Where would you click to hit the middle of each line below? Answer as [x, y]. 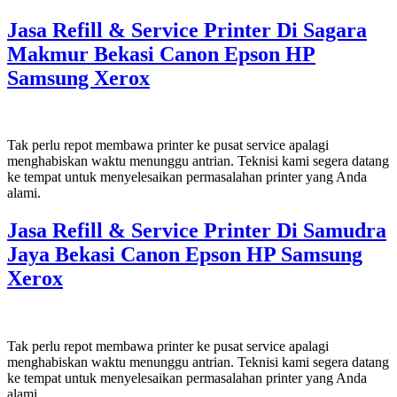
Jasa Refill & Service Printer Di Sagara [187, 30]
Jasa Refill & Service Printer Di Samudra [197, 231]
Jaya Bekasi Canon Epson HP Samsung [185, 255]
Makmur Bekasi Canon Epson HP [161, 54]
